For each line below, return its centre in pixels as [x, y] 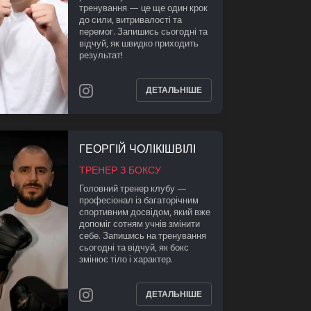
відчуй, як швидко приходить [138, 43]
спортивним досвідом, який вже [144, 211]
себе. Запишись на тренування [142, 235]
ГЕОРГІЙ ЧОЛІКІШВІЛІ [137, 149]
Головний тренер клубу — [133, 188]
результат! [101, 54]
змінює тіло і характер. [126, 259]
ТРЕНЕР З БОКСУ [120, 169]
